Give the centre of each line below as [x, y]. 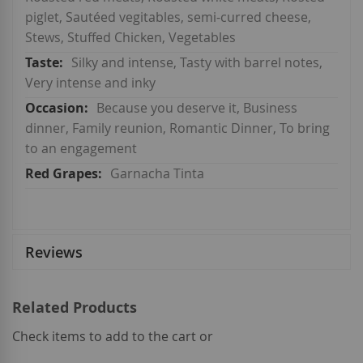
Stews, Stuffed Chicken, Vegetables [130, 38]
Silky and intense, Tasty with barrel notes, [197, 63]
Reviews [54, 252]
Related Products [75, 308]
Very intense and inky [90, 83]
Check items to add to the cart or [113, 337]
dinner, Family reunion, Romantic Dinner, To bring [177, 128]
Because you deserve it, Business [197, 108]
